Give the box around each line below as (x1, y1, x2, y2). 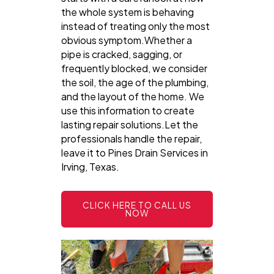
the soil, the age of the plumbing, (61, 75, 209, 89)
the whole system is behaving (61, 5, 194, 18)
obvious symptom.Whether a (61, 33, 192, 46)
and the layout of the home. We (61, 89, 204, 103)
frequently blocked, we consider (61, 61, 207, 75)
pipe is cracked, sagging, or (61, 47, 182, 61)
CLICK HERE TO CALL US (83, 199, 191, 210)
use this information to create (61, 103, 194, 117)
